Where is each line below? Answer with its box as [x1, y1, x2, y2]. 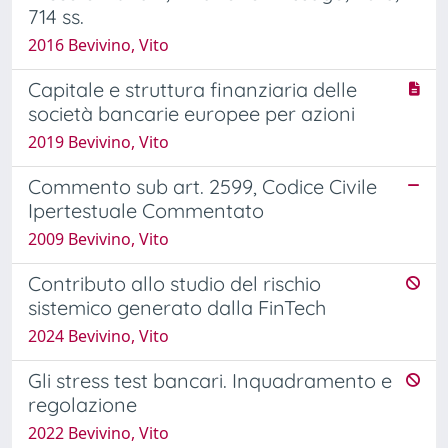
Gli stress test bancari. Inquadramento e [28, 367, 392, 393]
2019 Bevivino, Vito [28, 130, 169, 153]
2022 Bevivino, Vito [28, 421, 169, 444]
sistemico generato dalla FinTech [28, 294, 326, 320]
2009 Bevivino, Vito [28, 227, 169, 250]
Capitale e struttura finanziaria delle [28, 76, 357, 102]
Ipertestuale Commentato [28, 197, 264, 223]
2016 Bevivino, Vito [28, 33, 169, 56]
